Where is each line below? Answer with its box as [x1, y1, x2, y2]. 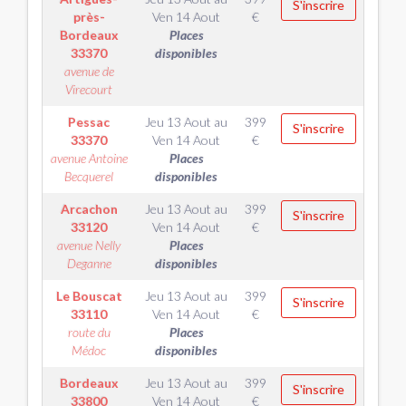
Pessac [68, 114, 110, 130]
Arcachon [60, 201, 118, 217]
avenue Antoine [50, 150, 128, 166]
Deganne [66, 256, 111, 271]
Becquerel [64, 169, 113, 184]
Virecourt [65, 82, 112, 97]
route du [67, 324, 111, 340]
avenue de [63, 63, 114, 79]
